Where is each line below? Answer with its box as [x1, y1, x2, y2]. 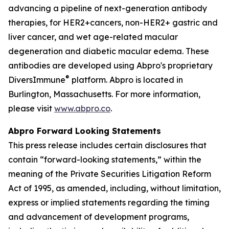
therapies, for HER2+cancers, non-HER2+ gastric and [8, 17, 218, 28]
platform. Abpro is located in [70, 74, 183, 85]
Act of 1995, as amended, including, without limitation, [8, 182, 221, 193]
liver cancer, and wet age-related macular [8, 31, 178, 42]
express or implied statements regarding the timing [8, 197, 210, 208]
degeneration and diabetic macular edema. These [8, 45, 209, 56]
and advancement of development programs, [8, 211, 189, 222]
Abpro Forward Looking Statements [8, 125, 161, 136]
